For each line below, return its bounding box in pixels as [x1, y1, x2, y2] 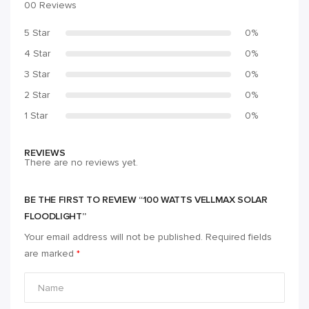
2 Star [24, 89, 50, 101]
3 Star [24, 68, 50, 81]
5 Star [24, 27, 50, 39]
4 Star [24, 48, 50, 60]
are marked [24, 248, 77, 260]
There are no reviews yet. [24, 157, 138, 169]
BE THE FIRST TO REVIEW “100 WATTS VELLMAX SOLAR [24, 194, 268, 206]
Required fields [206, 231, 272, 243]
